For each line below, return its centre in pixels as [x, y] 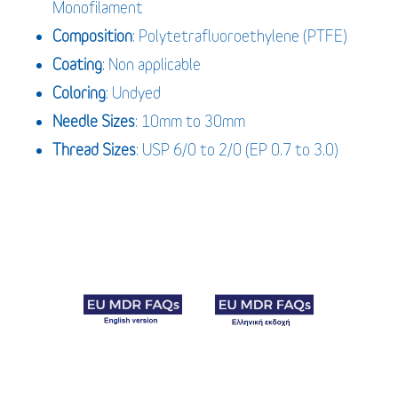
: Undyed [133, 92]
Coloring [79, 92]
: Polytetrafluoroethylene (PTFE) [239, 36]
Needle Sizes [93, 121]
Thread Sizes [94, 149]
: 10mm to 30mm [190, 121]
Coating [77, 64]
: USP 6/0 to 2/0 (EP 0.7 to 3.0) [237, 149]
